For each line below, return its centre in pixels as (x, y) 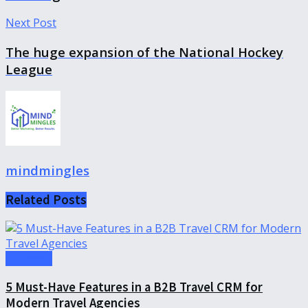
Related (28, 200)
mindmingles (47, 170)
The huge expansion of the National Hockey (144, 52)
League (29, 69)
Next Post (31, 23)
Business (29, 258)
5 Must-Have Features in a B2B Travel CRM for (134, 287)
